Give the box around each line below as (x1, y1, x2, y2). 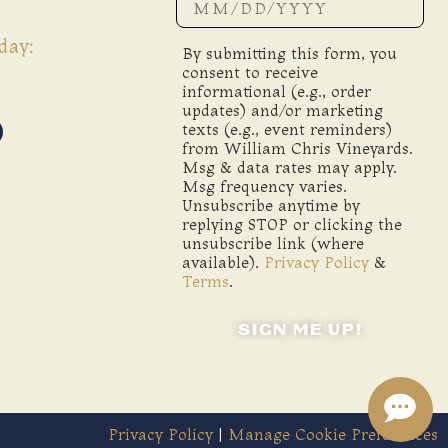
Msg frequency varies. (182, 177, 348, 197)
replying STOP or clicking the (182, 215, 403, 235)
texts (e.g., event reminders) (182, 120, 393, 140)
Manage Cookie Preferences (228, 425, 438, 445)
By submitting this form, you (182, 44, 398, 64)
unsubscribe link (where (182, 234, 365, 254)
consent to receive (182, 63, 319, 83)
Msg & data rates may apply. (182, 158, 398, 178)
